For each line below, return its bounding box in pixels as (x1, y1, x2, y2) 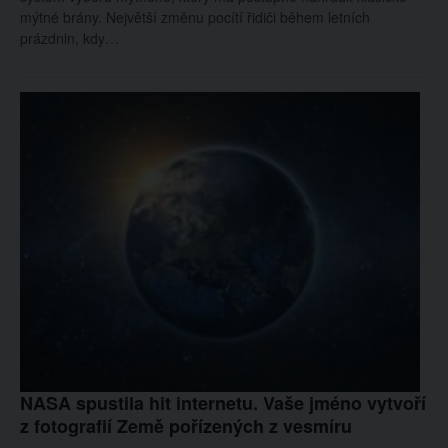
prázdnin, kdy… (20, 28, 119, 48)
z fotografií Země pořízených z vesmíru (20, 413, 352, 439)
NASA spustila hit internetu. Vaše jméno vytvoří (20, 390, 426, 416)
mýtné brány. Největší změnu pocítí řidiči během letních (20, 7, 370, 27)
